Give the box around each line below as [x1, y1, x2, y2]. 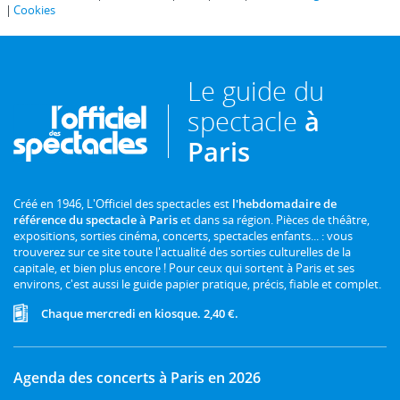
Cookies [13, 2, 55, 19]
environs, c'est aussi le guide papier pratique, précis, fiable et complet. [13, 276, 381, 293]
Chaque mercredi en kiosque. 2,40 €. [41, 304, 238, 321]
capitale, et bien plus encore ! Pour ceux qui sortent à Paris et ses [13, 260, 354, 277]
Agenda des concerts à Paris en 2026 [13, 367, 261, 387]
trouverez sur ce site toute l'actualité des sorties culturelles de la [13, 244, 351, 261]
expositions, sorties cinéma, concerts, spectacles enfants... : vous [13, 228, 353, 245]
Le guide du [187, 73, 324, 109]
